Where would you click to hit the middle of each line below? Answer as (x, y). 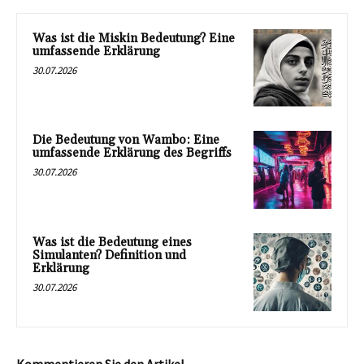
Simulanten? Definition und (109, 255)
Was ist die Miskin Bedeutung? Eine (134, 38)
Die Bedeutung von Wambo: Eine (126, 141)
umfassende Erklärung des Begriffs (132, 154)
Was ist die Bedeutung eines (112, 242)
